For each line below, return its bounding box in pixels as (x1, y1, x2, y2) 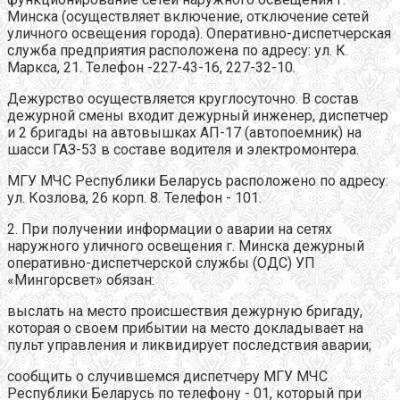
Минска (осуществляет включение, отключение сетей (7, 8, 369, 26)
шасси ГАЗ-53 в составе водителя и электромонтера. (7, 141, 359, 159)
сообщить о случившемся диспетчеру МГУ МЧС (7, 368, 328, 386)
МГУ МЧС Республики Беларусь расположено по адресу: (7, 172, 388, 190)
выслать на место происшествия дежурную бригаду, (7, 303, 362, 321)
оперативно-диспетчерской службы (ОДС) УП (7, 254, 315, 272)
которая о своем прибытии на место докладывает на (7, 320, 363, 337)
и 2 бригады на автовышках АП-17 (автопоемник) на (7, 124, 362, 142)
